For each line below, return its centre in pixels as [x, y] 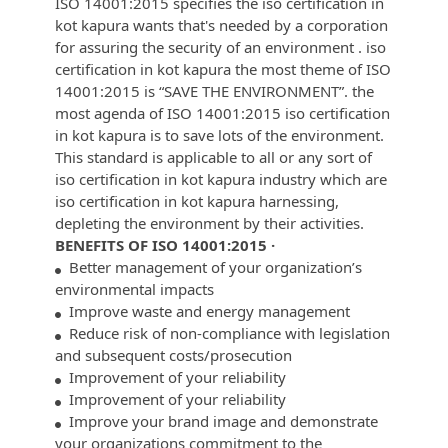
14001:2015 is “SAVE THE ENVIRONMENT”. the [214, 90]
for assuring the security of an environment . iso [220, 46]
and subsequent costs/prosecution [173, 354]
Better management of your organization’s [211, 266]
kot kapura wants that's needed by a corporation [221, 24]
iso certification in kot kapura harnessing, [197, 200]
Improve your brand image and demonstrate [219, 420]
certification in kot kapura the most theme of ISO [223, 68]
